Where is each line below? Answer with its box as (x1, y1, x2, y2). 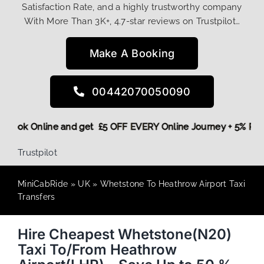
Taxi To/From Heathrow (18, 240, 177, 258)
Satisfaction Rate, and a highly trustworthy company (22, 1, 242, 12)
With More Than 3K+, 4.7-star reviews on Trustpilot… (24, 15, 240, 27)
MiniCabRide (17, 179, 68, 189)
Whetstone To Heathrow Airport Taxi (100, 179, 245, 189)
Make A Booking (89, 47, 175, 60)
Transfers (17, 192, 55, 202)
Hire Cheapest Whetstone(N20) (18, 225, 232, 243)
